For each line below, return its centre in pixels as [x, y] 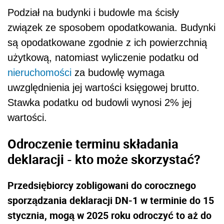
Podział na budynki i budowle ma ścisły [93, 13]
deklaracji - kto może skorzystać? [104, 159]
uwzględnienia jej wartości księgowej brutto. [103, 88]
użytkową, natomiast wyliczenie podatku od [103, 58]
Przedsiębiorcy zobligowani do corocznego [102, 185]
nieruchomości [39, 73]
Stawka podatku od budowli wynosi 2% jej [99, 103]
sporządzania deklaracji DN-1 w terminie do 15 [111, 200]
